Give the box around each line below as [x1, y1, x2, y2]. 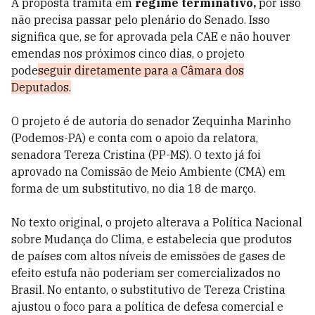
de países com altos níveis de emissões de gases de [11, 249, 285, 263]
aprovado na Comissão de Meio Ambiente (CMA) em [11, 165, 285, 179]
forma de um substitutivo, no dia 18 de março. [11, 181, 256, 195]
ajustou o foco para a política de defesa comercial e [11, 300, 283, 314]
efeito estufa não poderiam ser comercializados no [11, 266, 281, 280]
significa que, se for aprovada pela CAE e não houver [11, 30, 290, 44]
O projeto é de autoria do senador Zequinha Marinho [11, 114, 291, 128]
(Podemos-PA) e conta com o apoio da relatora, [11, 131, 258, 145]
